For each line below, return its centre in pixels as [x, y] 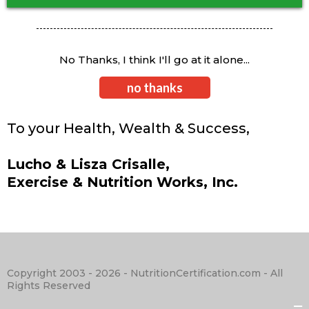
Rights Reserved [49, 286]
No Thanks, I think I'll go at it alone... [154, 60]
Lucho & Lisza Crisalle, [90, 165]
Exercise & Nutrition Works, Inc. [122, 182]
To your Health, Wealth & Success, [128, 129]
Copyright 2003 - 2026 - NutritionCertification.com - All [145, 273]
